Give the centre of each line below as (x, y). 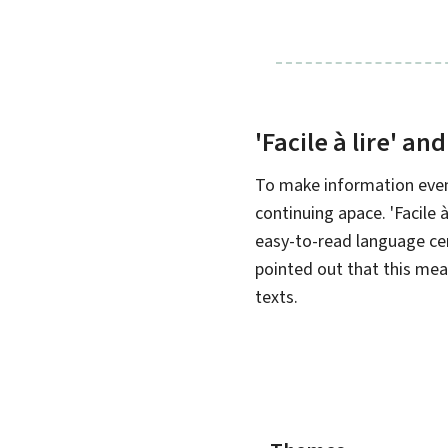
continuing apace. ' (325, 212)
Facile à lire (326, 141)
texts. (277, 296)
